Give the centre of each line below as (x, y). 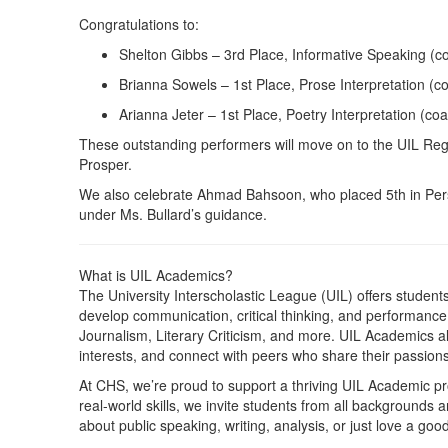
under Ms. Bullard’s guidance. (173, 214)
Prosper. (105, 164)
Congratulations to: (139, 24)
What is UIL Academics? (156, 275)
